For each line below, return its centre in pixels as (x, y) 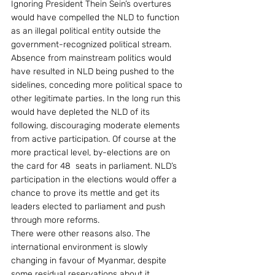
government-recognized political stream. (92, 45)
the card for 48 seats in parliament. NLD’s (95, 166)
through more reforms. (55, 220)
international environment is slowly (80, 247)
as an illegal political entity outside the (87, 31)
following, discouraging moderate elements (97, 126)
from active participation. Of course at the (95, 139)
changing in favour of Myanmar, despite (90, 261)
